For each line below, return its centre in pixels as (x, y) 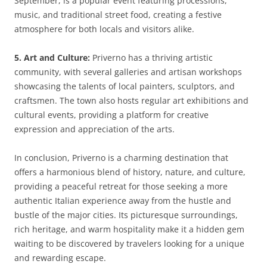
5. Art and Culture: (52, 58)
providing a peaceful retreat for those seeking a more (121, 186)
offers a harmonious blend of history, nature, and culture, (130, 172)
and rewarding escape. (60, 258)
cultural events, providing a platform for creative (111, 115)
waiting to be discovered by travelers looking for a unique (129, 243)
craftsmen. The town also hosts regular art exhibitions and (131, 100)
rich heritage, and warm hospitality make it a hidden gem (129, 229)
